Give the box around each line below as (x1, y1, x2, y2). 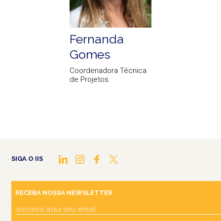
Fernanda (70, 32, 124, 47)
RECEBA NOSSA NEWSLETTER (15, 189, 113, 197)
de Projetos (70, 75, 109, 84)
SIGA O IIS (11, 155, 43, 163)
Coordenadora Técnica (70, 66, 147, 75)
